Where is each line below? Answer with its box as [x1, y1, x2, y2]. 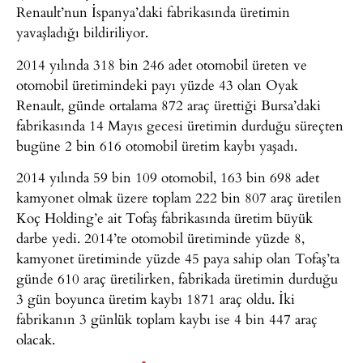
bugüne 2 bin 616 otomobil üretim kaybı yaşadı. [16, 135, 297, 156]
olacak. [16, 328, 55, 349]
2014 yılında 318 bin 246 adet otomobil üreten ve [16, 53, 307, 75]
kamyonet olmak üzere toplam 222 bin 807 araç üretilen [16, 186, 342, 207]
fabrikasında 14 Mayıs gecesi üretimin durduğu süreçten [16, 114, 344, 135]
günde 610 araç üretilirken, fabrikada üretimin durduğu [16, 267, 338, 288]
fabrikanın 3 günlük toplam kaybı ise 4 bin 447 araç [16, 308, 318, 329]
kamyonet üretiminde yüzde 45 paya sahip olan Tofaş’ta [16, 247, 340, 268]
